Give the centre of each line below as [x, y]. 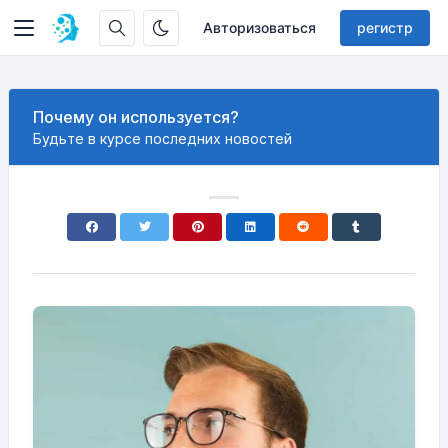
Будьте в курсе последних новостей [162, 138]
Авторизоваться [260, 27]
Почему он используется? [136, 117]
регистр [385, 27]
